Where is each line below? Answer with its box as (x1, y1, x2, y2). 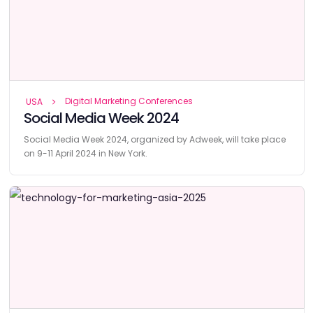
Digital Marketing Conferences (64, 94, 193, 107)
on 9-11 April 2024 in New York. (23, 147, 147, 159)
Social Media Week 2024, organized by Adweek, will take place (23, 133, 286, 145)
